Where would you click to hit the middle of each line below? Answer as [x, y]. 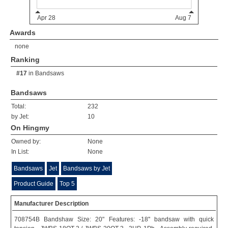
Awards [23, 33]
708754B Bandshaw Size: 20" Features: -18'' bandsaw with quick [114, 219]
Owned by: [26, 141]
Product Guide [34, 184]
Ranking [25, 60]
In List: [20, 152]
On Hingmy [30, 128]
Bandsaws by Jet [87, 168]
